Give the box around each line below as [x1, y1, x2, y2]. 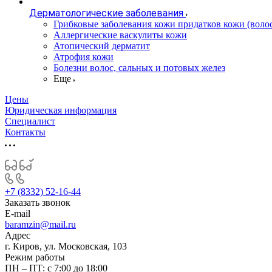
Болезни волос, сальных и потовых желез [53, 63, 225, 73]
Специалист [5, 116, 55, 126]
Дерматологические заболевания [29, 7, 183, 19]
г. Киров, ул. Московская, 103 [5, 241, 127, 251]
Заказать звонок [5, 197, 70, 208]
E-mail [5, 208, 30, 219]
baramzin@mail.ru [5, 219, 76, 229]
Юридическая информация [5, 105, 117, 115]
